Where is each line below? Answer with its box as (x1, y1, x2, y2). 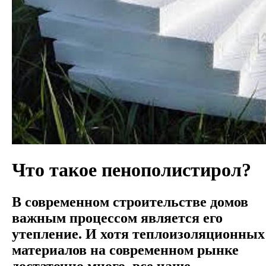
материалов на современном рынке (12, 242, 239, 258)
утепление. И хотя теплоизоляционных (12, 226, 265, 242)
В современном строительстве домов (12, 194, 248, 210)
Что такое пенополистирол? (12, 159, 251, 181)
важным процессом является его (12, 210, 223, 226)
